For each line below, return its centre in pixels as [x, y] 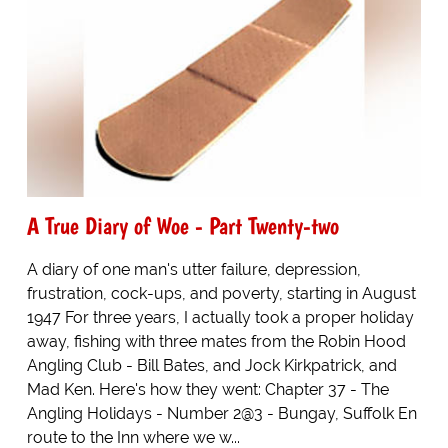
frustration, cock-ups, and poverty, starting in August [221, 293]
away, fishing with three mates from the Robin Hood [216, 341]
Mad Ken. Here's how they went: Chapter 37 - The [207, 389]
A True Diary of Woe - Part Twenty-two [182, 225]
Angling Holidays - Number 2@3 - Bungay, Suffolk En [221, 413]
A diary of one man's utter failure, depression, [193, 269]
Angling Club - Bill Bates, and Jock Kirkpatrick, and [211, 365]
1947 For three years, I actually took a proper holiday [220, 317]
